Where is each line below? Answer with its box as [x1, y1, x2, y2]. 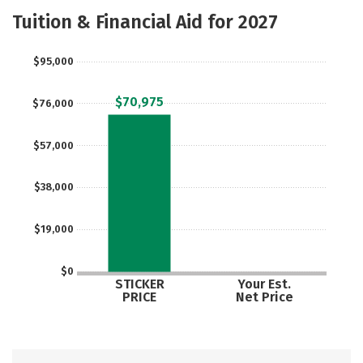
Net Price [235, 288, 293, 305]
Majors [128, 2, 170, 17]
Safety [221, 2, 262, 17]
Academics [23, 2, 90, 17]
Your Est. [237, 276, 291, 292]
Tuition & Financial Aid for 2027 [12, 11, 278, 33]
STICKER [114, 276, 164, 292]
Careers [32, 35, 81, 50]
